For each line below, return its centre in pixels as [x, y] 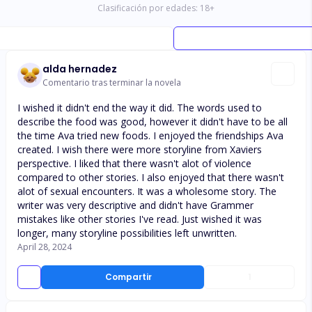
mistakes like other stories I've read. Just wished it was [140, 219]
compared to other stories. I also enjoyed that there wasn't [151, 177]
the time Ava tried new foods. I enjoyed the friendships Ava [150, 135]
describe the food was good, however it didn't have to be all [153, 122]
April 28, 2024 [45, 247]
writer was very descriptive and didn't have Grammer [135, 205]
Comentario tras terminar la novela [112, 83]
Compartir [128, 277]
